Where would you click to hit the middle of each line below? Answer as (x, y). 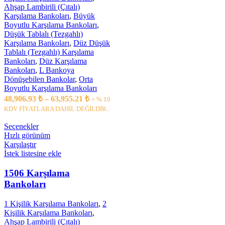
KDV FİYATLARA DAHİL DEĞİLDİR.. (57, 109)
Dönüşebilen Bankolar (39, 79)
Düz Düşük (92, 43)
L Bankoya (57, 70)
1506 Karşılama (37, 173)
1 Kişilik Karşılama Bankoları (51, 203)
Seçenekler (21, 127)
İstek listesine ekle (33, 154)
